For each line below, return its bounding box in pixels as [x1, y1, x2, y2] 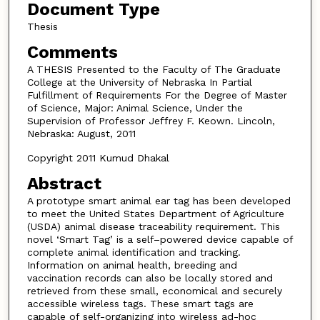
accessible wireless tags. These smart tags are [26, 297, 254, 309]
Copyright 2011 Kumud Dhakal [26, 152, 169, 164]
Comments [26, 41, 118, 62]
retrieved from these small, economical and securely [26, 284, 282, 296]
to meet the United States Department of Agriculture [26, 207, 284, 219]
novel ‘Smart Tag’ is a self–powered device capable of [26, 233, 293, 245]
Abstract [26, 173, 101, 194]
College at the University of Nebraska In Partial [26, 76, 252, 88]
